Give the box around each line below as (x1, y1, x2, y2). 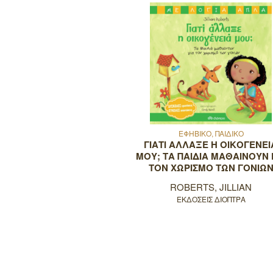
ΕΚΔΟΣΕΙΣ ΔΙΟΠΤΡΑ (176, 193, 246, 204)
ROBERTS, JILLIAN (170, 180, 252, 193)
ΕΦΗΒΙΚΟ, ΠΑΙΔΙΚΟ (178, 127, 244, 138)
